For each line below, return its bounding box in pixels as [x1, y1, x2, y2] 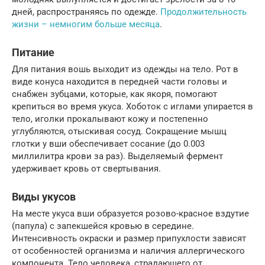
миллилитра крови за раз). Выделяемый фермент [12, 150, 223, 161]
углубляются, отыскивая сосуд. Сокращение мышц [12, 125, 227, 137]
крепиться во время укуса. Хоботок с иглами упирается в [12, 101, 253, 112]
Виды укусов [12, 190, 76, 203]
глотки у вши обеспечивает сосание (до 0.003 [12, 138, 205, 149]
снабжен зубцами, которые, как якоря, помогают [12, 88, 217, 99]
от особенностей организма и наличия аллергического [12, 245, 245, 256]
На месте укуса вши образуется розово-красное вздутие [12, 208, 249, 219]
